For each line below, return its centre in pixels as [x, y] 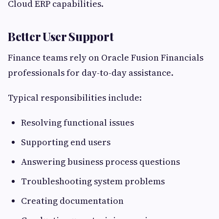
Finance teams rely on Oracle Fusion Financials [106, 58]
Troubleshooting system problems [93, 181]
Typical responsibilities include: [75, 98]
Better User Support [61, 36]
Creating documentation [72, 201]
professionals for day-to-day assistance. [91, 73]
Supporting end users [66, 142]
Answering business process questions [100, 162]
